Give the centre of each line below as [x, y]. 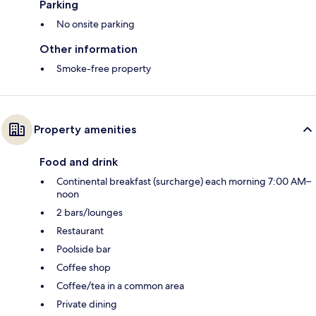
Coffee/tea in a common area [120, 285]
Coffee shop [84, 267]
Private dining [87, 304]
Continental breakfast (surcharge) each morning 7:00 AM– [184, 181]
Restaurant [80, 230]
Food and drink [79, 162]
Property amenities [85, 129]
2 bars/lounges [90, 212]
